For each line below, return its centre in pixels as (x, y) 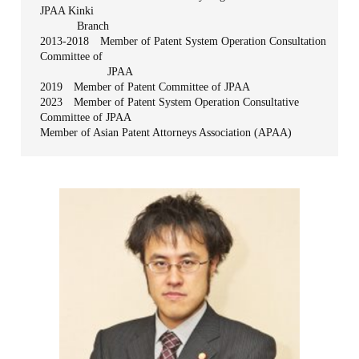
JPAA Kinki (67, 11)
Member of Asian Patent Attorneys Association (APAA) (166, 133)
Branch (75, 26)
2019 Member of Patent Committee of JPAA (145, 87)
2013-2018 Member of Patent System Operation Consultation (184, 41)
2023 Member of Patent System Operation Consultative (170, 102)
